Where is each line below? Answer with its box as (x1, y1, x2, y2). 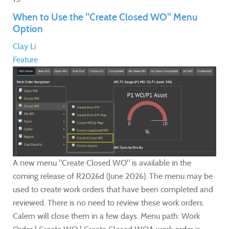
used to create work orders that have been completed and (13, 185, 213, 195)
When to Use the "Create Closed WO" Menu (13, 11, 197, 24)
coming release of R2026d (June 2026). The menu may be (13, 171, 213, 181)
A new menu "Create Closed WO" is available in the (13, 158, 191, 168)
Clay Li (13, 41, 36, 52)
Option (13, 23, 43, 35)
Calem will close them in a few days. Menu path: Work (13, 211, 200, 221)
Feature (13, 55, 38, 65)
